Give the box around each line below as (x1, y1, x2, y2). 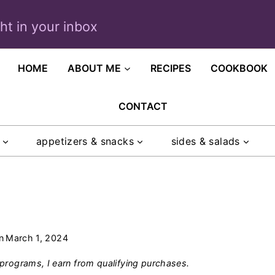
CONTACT (118, 100, 168, 112)
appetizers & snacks (36, 134, 134, 147)
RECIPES (150, 62, 192, 74)
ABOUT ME (68, 62, 122, 74)
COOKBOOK (211, 62, 268, 74)
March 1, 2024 (6, 232, 68, 243)
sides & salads (171, 134, 240, 147)
